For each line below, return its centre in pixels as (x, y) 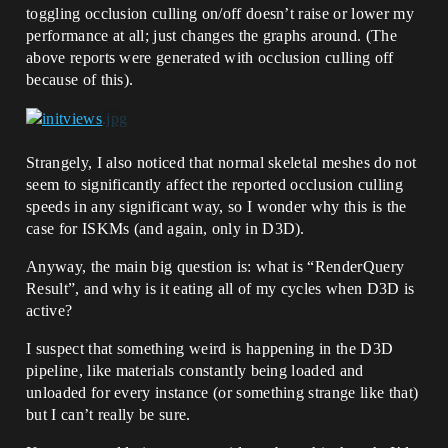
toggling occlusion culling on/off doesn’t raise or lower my (220, 13)
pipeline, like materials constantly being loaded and (195, 371)
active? (49, 311)
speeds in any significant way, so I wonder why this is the (216, 207)
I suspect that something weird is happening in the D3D (210, 349)
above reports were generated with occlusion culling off (210, 57)
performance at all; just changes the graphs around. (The (211, 35)
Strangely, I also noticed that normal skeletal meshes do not (221, 163)
